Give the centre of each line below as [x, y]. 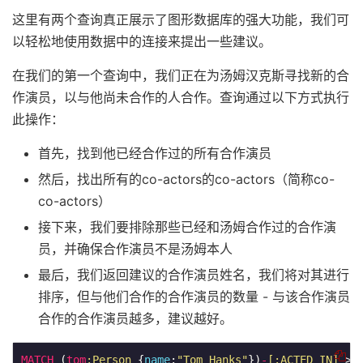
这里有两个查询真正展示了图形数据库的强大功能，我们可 [181, 19]
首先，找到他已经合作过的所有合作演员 [155, 153]
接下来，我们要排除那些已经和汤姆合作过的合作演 [187, 226]
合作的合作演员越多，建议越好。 [135, 318]
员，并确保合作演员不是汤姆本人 [135, 248]
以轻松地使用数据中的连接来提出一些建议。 [142, 41]
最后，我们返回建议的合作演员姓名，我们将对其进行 [194, 274]
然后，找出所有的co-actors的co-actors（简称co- [186, 179]
